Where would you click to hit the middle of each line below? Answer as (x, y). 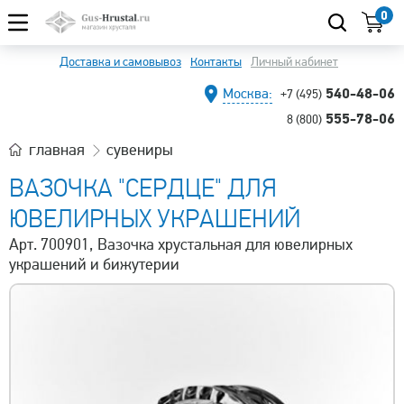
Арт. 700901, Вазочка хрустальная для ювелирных (181, 244)
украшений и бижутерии (94, 264)
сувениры (140, 150)
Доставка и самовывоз (120, 62)
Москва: (248, 94)
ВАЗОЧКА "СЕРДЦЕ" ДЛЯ (143, 188)
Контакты (216, 62)
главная (57, 150)
